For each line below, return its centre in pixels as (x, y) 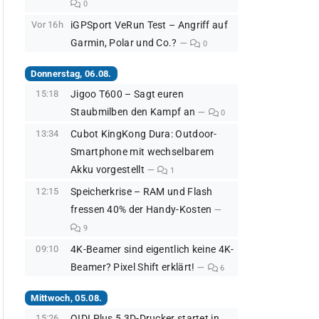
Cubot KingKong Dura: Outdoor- (144, 135)
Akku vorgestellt (108, 170)
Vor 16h (47, 25)
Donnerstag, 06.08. (71, 73)
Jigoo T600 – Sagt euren (127, 95)
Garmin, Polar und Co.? (124, 43)
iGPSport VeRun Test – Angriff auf (149, 26)
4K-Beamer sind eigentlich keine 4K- (152, 250)
